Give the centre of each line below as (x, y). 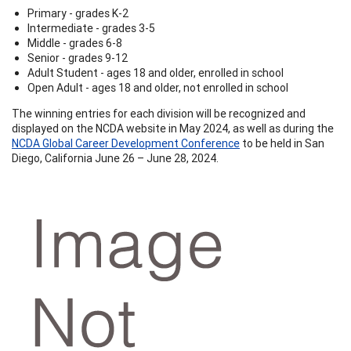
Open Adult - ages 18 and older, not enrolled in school (158, 87)
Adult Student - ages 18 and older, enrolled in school (156, 72)
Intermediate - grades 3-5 (91, 28)
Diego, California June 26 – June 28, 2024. (115, 158)
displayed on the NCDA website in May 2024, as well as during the (173, 128)
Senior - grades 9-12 (78, 58)
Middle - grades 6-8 (75, 43)
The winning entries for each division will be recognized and (159, 113)
